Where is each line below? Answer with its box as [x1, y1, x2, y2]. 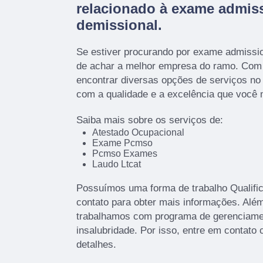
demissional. [76, 16, 162, 33]
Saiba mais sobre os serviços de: [76, 114, 223, 126]
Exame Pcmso [92, 137, 153, 148]
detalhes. [76, 238, 116, 250]
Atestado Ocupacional [92, 127, 184, 137]
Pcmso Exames [92, 148, 157, 159]
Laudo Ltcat [92, 159, 141, 169]
